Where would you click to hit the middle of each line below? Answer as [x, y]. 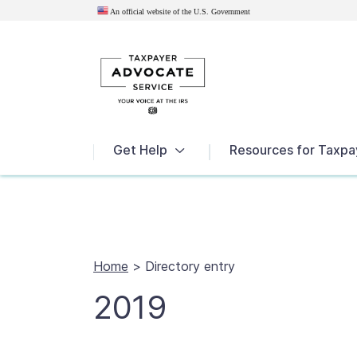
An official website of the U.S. [160, 12]
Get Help [140, 150]
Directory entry [190, 266]
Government [231, 12]
